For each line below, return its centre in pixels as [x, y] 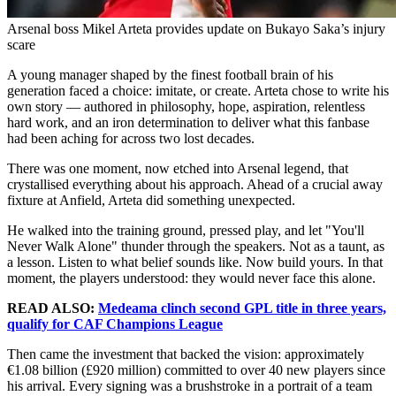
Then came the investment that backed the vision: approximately [186, 354]
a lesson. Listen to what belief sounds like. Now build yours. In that [195, 262]
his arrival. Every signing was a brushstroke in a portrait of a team [190, 385]
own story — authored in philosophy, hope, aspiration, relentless [186, 106]
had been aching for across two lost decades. [131, 138]
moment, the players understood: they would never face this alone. [191, 278]
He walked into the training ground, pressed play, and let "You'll [186, 230]
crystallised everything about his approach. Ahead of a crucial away [195, 184]
